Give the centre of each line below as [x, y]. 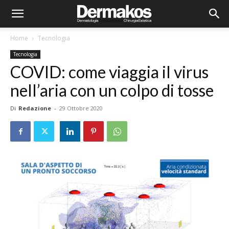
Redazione [35, 108]
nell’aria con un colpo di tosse [113, 90]
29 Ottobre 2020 [81, 108]
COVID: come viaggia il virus [109, 72]
